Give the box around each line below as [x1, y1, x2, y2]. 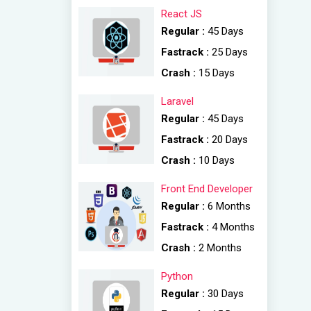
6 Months [208, 200, 251, 212]
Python [161, 270, 194, 283]
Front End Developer [161, 183, 253, 195]
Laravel [161, 95, 194, 108]
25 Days [212, 46, 249, 58]
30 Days [208, 287, 244, 300]
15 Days [199, 67, 235, 79]
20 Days [212, 133, 249, 146]
